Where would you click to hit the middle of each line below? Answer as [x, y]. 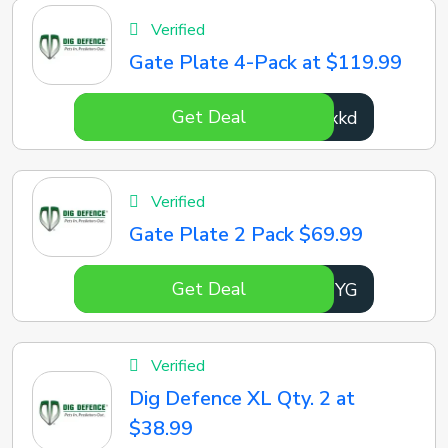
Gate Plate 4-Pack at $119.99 [266, 62]
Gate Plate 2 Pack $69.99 [246, 234]
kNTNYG [321, 290]
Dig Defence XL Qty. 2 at [242, 398]
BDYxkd [326, 118]
